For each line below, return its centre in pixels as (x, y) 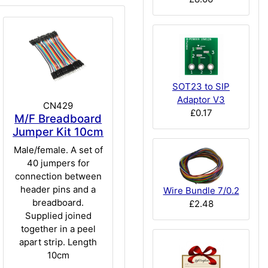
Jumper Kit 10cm (58, 132)
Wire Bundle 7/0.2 (201, 190)
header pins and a (58, 189)
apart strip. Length (58, 242)
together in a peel (58, 229)
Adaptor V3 (201, 100)
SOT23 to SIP (201, 87)
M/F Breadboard (58, 119)
